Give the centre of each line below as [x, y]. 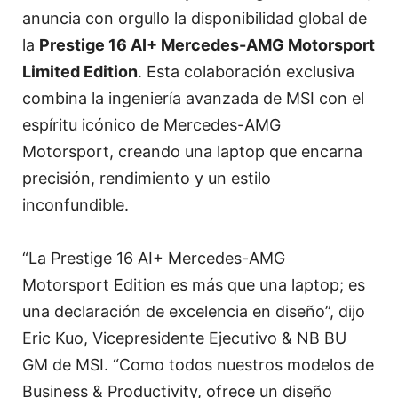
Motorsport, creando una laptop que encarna [192, 152]
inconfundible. [76, 205]
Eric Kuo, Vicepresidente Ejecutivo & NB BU [184, 338]
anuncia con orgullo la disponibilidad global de [195, 19]
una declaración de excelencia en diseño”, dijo [194, 312]
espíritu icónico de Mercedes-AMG [151, 125]
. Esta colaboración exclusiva [246, 72]
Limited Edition [80, 72]
